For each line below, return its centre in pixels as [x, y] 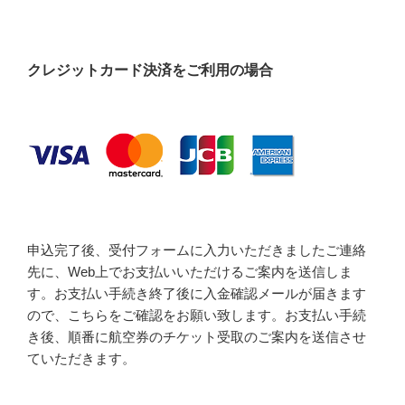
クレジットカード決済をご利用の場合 [150, 71]
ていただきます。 [81, 358]
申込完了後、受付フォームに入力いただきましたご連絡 [197, 250]
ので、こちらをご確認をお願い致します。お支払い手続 [197, 315]
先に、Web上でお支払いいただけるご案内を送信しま [190, 271]
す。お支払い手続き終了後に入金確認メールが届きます [197, 293]
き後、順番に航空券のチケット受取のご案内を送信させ [197, 336]
